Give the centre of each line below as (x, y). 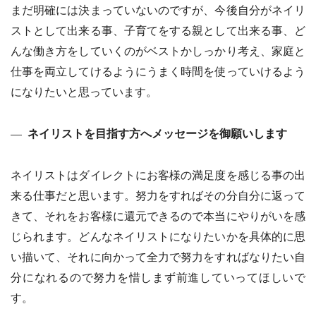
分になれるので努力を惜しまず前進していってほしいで (158, 277)
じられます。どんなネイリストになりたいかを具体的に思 (158, 236)
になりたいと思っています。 (84, 92)
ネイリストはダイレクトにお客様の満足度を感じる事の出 (158, 175)
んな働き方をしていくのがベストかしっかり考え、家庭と (158, 51)
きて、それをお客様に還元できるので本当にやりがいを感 (158, 216)
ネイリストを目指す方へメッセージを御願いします (157, 133)
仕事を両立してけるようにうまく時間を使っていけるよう (158, 71)
